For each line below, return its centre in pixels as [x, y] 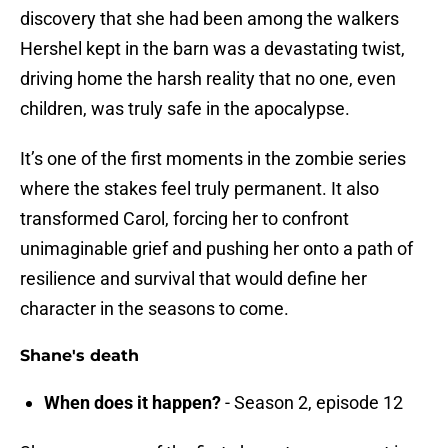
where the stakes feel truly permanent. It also [199, 189]
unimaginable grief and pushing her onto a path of [216, 249]
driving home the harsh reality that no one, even [208, 79]
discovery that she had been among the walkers [209, 19]
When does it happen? [134, 403]
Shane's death [79, 356]
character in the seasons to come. [154, 309]
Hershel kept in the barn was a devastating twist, [212, 49]
